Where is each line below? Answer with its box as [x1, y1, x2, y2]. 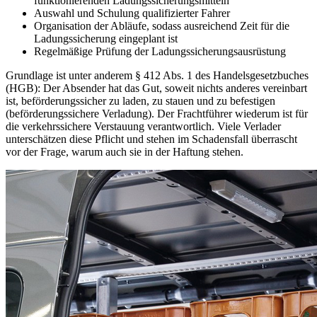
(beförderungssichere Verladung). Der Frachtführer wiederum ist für [6, 107, 308, 120]
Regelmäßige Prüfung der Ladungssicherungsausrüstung [34, 45, 286, 57]
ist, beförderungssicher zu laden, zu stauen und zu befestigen [6, 94, 275, 107]
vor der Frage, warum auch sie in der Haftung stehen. [6, 145, 243, 158]
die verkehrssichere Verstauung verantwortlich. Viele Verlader [6, 120, 281, 132]
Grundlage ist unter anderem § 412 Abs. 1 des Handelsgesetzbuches [6, 69, 309, 81]
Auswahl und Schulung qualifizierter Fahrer [34, 6, 230, 19]
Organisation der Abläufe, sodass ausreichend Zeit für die [34, 19, 289, 32]
